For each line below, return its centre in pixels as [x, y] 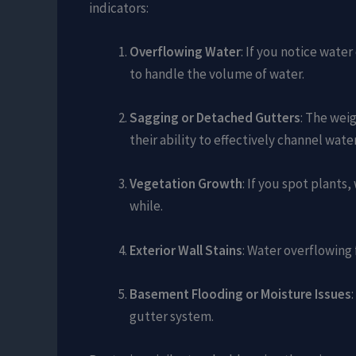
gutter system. [172, 316]
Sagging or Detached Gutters [215, 118]
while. [146, 206]
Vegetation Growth [186, 184]
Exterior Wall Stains [186, 250]
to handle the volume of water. [217, 74]
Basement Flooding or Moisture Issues [240, 294]
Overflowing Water [185, 52]
